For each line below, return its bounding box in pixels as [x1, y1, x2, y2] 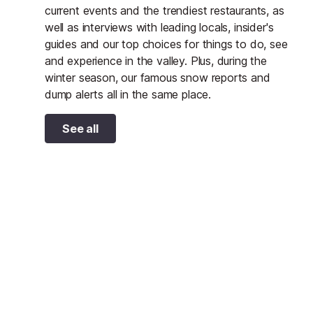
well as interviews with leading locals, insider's [45, 20, 274, 34]
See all [62, 121, 99, 136]
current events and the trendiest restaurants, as [45, 3, 284, 17]
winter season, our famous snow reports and [45, 70, 270, 85]
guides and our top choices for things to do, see [45, 36, 288, 51]
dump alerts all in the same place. [45, 87, 212, 101]
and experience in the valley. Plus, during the [45, 53, 267, 68]
